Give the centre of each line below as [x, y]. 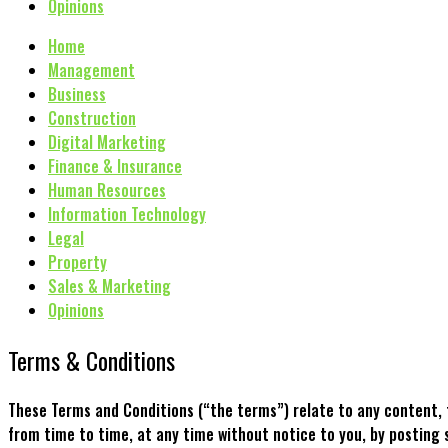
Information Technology [127, 214]
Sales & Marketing [109, 286]
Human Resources [107, 190]
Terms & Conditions [91, 359]
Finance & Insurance [115, 166]
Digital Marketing [107, 142]
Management [91, 70]
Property [77, 262]
